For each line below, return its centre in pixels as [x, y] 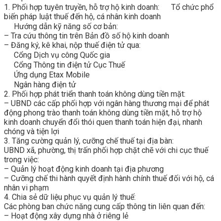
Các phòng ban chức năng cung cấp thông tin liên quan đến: [105, 206]
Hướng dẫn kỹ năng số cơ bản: [65, 26]
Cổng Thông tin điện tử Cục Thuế [68, 65]
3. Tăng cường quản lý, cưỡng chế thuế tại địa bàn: [89, 141]
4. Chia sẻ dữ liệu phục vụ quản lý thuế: [70, 197]
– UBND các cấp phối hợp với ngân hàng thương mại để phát [107, 103]
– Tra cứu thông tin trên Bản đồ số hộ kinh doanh [87, 36]
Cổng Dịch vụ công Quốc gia [61, 55]
